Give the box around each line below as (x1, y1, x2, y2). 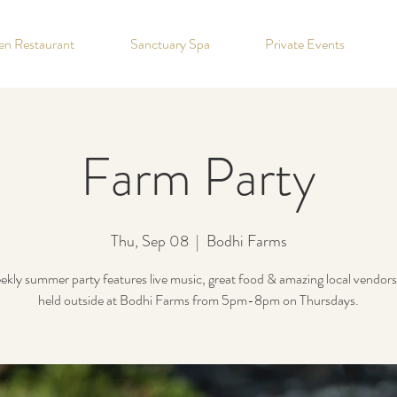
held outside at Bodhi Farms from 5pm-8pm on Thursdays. (38, 290, 359, 310)
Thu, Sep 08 (110, 230, 189, 253)
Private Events (265, 34, 345, 54)
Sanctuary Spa (129, 34, 210, 54)
